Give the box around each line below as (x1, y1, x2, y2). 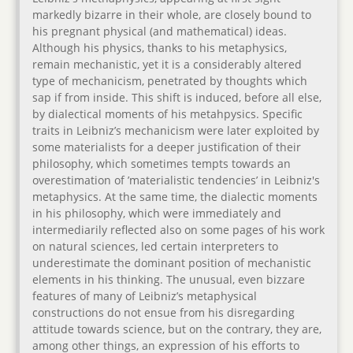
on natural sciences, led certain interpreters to (32, 239, 278, 255)
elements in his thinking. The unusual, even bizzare (32, 272, 305, 288)
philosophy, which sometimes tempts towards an (32, 156, 291, 172)
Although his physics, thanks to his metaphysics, (32, 40, 287, 56)
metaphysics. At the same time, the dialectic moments (32, 189, 318, 205)
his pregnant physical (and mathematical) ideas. (32, 24, 287, 39)
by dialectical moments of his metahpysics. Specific (32, 106, 303, 122)
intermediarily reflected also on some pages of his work (32, 222, 325, 238)
